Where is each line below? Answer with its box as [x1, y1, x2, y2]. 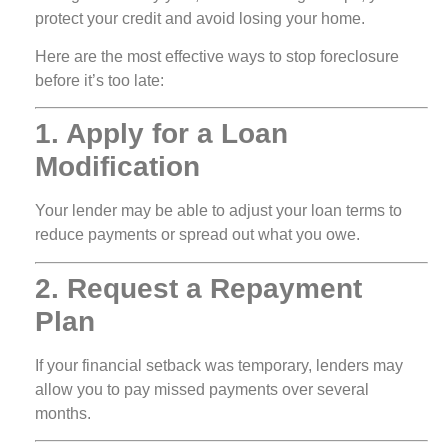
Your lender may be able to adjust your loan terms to [35, 202, 402, 220]
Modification [35, 151, 200, 183]
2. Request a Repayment [35, 272, 362, 304]
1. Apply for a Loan [35, 118, 288, 150]
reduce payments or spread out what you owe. [35, 226, 360, 244]
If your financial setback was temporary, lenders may [35, 356, 403, 374]
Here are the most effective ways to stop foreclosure [35, 47, 399, 65]
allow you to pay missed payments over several [35, 380, 369, 398]
